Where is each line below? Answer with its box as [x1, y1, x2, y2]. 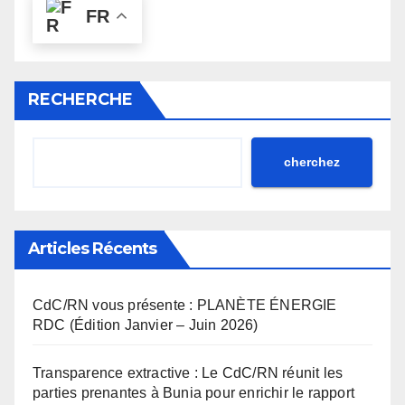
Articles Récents [28, 238, 157, 259]
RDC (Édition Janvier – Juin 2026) [33, 316, 259, 333]
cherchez [284, 155, 340, 170]
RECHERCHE [28, 89, 133, 109]
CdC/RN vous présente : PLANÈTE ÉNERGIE [33, 297, 337, 313]
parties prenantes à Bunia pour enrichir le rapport [33, 384, 355, 400]
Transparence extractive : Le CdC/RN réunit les [33, 364, 344, 381]
